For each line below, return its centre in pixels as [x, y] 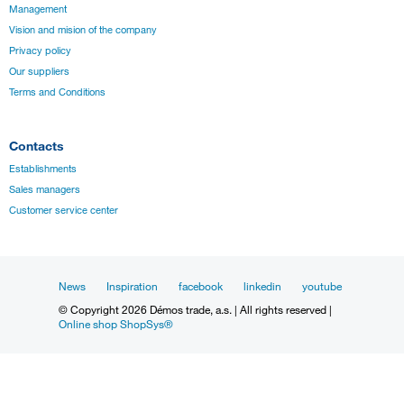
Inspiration [132, 286]
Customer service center [64, 211]
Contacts [37, 146]
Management [38, 9]
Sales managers [45, 190]
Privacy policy [40, 50]
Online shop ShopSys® [116, 324]
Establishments [43, 169]
